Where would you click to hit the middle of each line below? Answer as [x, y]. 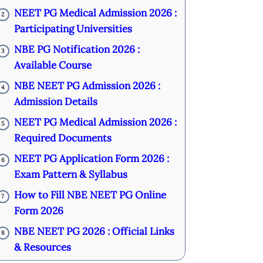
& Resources [42, 247]
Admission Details [55, 102]
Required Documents [63, 138]
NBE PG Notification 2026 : [77, 49]
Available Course [53, 65]
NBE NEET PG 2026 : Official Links [94, 231]
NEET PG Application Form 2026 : [91, 159]
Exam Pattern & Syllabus [70, 174]
